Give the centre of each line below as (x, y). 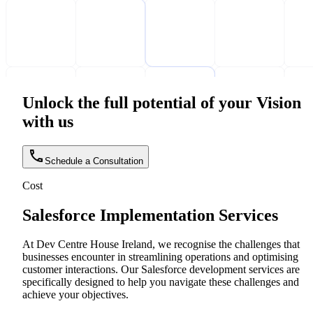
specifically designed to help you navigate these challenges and (161, 282)
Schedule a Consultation (94, 161)
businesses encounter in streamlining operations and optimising (160, 257)
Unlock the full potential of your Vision (162, 102)
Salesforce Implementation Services (150, 215)
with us (48, 121)
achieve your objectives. (75, 295)
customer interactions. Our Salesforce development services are (161, 270)
